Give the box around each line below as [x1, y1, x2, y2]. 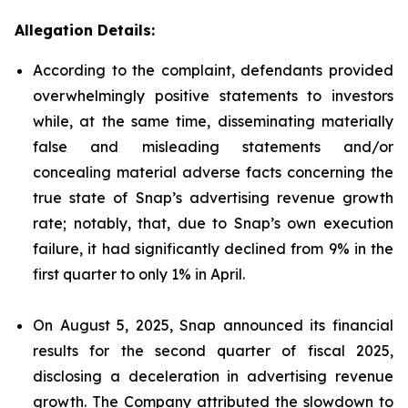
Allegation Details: [15, 21, 155, 39]
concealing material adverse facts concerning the [33, 163, 393, 181]
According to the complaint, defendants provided [33, 61, 393, 79]
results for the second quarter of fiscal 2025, [33, 342, 393, 360]
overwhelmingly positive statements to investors [33, 87, 393, 105]
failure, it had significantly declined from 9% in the [33, 240, 393, 258]
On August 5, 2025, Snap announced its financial [33, 316, 393, 334]
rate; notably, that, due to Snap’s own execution [33, 214, 393, 232]
